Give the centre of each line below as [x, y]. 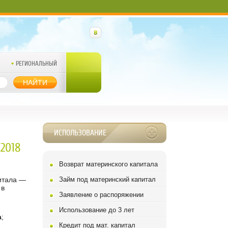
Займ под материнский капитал [107, 179]
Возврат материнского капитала [108, 164]
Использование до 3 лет [96, 210]
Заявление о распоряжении [101, 195]
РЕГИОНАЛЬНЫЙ [36, 63]
